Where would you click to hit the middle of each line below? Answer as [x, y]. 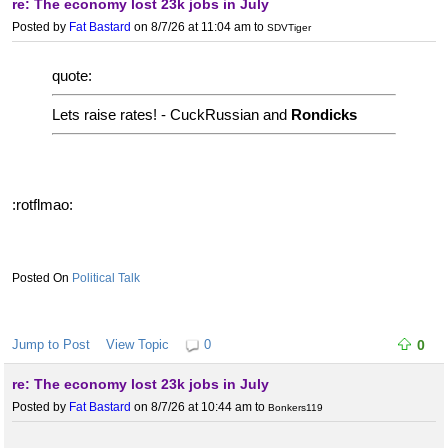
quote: [72, 75]
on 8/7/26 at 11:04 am [191, 26]
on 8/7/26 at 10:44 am [191, 407]
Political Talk [106, 278]
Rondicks [324, 114]
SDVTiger [289, 27]
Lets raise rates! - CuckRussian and [171, 114]
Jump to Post [51, 345]
